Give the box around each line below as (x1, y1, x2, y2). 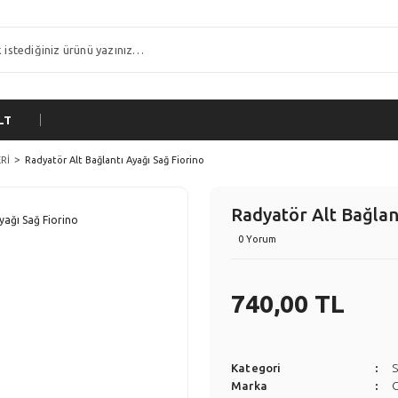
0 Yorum (238, 234, 277, 244)
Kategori (231, 362, 282, 374)
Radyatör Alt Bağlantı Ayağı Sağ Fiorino (25, 155, 204, 165)
